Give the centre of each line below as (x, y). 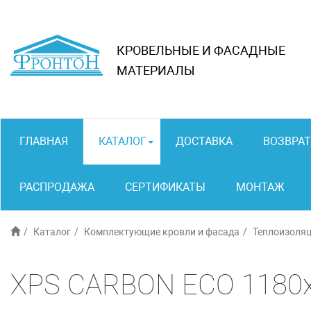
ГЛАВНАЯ (44, 141)
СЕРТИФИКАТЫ (165, 187)
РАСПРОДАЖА (57, 187)
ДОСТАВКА (204, 141)
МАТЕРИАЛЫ (156, 70)
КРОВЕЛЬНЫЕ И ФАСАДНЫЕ (201, 50)
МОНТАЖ (260, 187)
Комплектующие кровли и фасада (162, 232)
